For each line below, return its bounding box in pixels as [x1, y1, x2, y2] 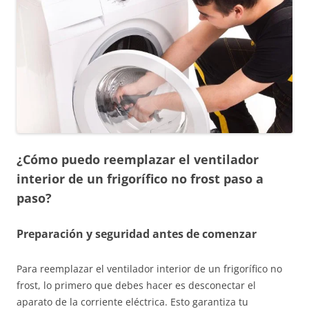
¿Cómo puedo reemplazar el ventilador [17, 150, 259, 168]
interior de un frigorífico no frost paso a [17, 170, 263, 187]
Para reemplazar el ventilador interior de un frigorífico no [17, 261, 282, 275]
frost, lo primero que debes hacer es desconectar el [17, 278, 256, 292]
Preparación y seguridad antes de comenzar [17, 226, 257, 241]
